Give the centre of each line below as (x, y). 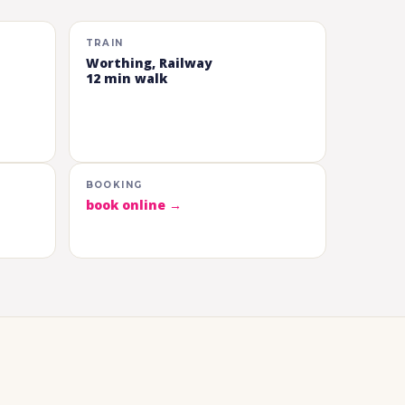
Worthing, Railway (152, 63)
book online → (133, 205)
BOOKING (114, 185)
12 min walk (126, 79)
